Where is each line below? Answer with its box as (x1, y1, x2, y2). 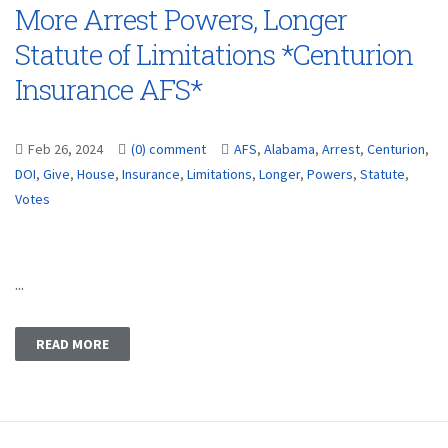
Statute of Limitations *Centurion (15, 36, 413, 73)
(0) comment (131, 140, 206, 158)
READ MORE (36, 335, 109, 353)
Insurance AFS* (15, 71, 202, 108)
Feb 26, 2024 (28, 140, 106, 158)
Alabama (264, 140, 315, 158)
